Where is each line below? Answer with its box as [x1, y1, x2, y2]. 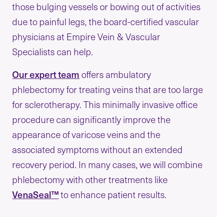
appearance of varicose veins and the [12, 127, 161, 140]
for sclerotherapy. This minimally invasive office [12, 97, 198, 110]
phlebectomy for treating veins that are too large [12, 82, 203, 95]
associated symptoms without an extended [12, 142, 183, 155]
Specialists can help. [12, 45, 93, 58]
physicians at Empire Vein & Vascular [12, 30, 161, 43]
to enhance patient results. [59, 187, 169, 201]
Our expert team [12, 67, 80, 80]
